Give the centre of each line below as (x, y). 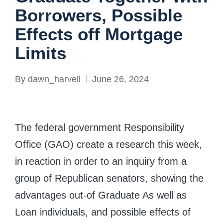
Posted (28, 86)
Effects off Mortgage (99, 34)
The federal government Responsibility (100, 127)
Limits (41, 53)
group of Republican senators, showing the (109, 178)
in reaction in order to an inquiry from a (101, 161)
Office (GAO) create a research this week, (109, 144)
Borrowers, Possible (99, 15)
